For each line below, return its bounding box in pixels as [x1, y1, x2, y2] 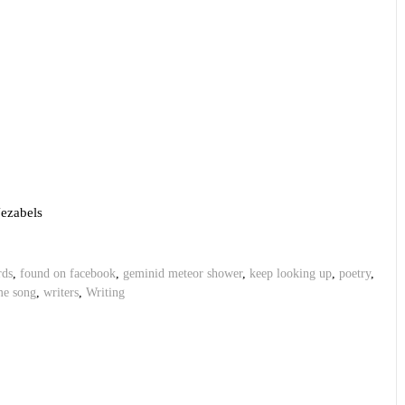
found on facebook [20, 267, 116, 281]
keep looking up [250, 267, 332, 281]
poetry [339, 267, 371, 281]
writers [43, 286, 79, 300]
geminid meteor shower [123, 267, 242, 281]
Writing [86, 286, 125, 300]
